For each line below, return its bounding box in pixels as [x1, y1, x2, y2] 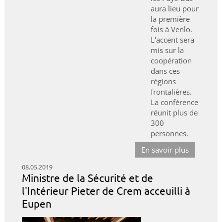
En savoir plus [141, 145, 189, 155]
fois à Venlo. [150, 24, 192, 35]
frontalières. [150, 87, 192, 97]
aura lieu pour [150, 3, 199, 14]
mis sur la [150, 45, 184, 55]
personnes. [150, 128, 188, 139]
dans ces [150, 66, 180, 76]
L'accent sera [150, 35, 194, 45]
